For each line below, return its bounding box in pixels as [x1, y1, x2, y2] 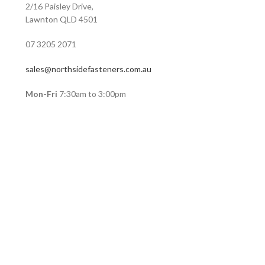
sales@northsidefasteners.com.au [25, 63, 151, 74]
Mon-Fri [25, 88, 57, 99]
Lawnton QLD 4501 [25, 14, 98, 24]
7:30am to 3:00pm [57, 88, 126, 99]
